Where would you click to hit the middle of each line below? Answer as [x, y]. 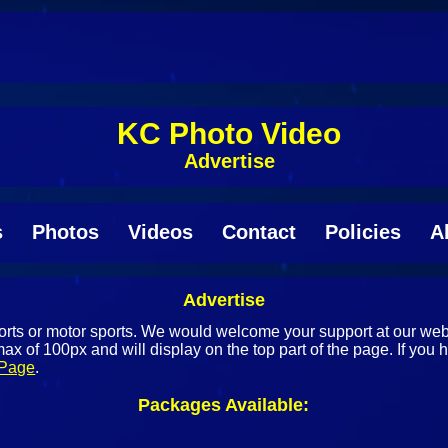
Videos [160, 231]
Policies [362, 231]
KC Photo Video [229, 133]
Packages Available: [224, 404]
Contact [258, 231]
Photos [65, 231]
